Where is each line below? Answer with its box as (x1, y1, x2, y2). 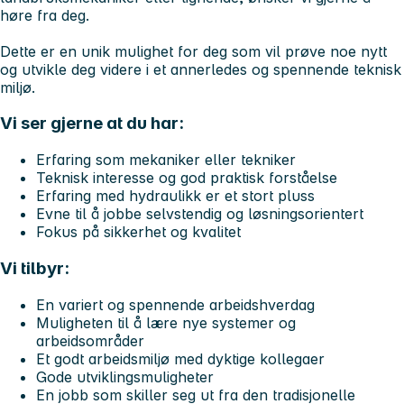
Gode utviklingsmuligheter (36, 367, 214, 386)
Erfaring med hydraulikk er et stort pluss (36, 187, 315, 206)
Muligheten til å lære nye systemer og (36, 313, 296, 332)
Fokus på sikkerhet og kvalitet (36, 223, 241, 242)
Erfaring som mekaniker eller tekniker (36, 151, 296, 170)
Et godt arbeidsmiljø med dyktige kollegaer (36, 349, 325, 368)
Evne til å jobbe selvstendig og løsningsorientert (36, 205, 363, 224)
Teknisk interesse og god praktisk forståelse (36, 169, 337, 188)
